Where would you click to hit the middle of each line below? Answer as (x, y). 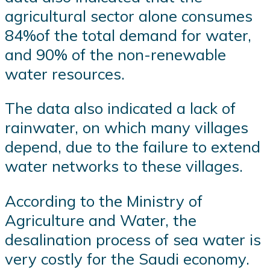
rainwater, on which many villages (127, 127)
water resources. (65, 73)
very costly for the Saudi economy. (127, 258)
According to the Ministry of (104, 200)
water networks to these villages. (124, 166)
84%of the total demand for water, (128, 35)
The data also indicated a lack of (120, 108)
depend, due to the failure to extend (133, 147)
